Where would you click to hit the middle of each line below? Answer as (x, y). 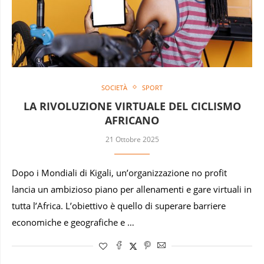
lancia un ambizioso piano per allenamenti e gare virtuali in (132, 189)
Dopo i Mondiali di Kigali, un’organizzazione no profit (119, 173)
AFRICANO (132, 120)
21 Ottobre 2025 (132, 139)
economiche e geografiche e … (73, 222)
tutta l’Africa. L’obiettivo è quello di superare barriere (119, 206)
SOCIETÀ (114, 87)
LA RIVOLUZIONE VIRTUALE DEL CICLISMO (132, 106)
